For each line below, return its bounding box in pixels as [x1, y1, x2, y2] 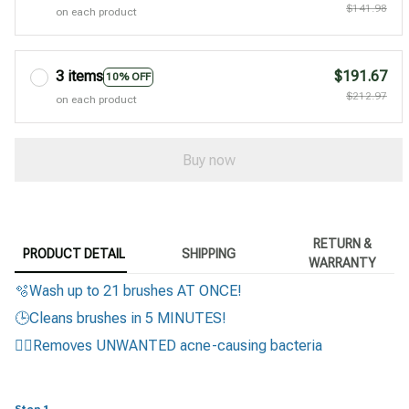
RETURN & [312, 236, 372, 252]
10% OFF [106, 69, 151, 83]
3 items [56, 68, 103, 86]
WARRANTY [308, 256, 376, 271]
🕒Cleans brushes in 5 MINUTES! [15, 309, 226, 328]
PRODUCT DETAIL [23, 246, 126, 261]
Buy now [182, 151, 236, 169]
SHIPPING [181, 246, 236, 261]
